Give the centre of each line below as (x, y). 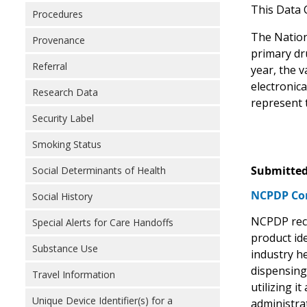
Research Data (65, 92)
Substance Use (65, 248)
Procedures (58, 14)
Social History (62, 196)
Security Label (63, 118)
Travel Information (74, 274)
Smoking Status (67, 144)
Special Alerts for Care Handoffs (103, 222)
